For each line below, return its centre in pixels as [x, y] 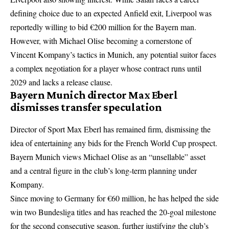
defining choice [35, 13]
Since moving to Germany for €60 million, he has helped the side [114, 198]
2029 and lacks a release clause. [61, 82]
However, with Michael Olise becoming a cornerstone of [101, 41]
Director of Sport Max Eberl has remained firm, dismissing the [110, 129]
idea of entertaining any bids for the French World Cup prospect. [114, 143]
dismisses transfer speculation [86, 107]
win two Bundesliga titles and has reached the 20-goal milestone [113, 212]
